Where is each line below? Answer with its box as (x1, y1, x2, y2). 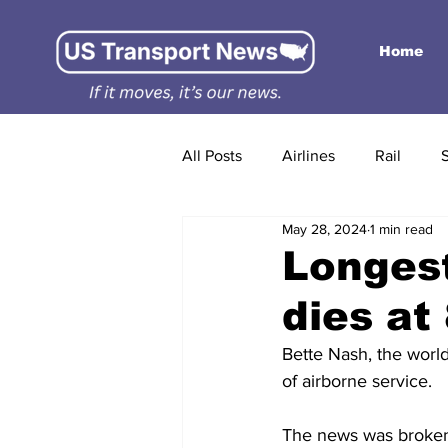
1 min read (370, 220, 433, 237)
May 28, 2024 (282, 220, 367, 237)
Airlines (282, 147, 335, 164)
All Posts (182, 147, 242, 164)
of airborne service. (282, 371, 432, 391)
